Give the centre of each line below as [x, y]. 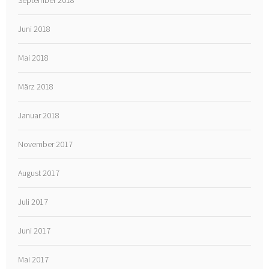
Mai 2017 [34, 260]
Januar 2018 [39, 116]
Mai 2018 [34, 58]
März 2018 [36, 87]
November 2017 [46, 144]
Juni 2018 [35, 29]
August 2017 [39, 173]
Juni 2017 [35, 231]
